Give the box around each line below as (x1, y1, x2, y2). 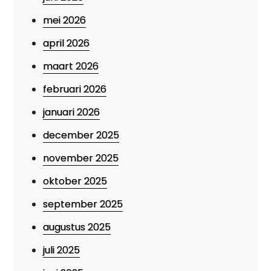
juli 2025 (43, 243, 80, 257)
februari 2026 (43, 82, 107, 96)
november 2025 (43, 151, 119, 165)
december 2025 (43, 128, 120, 142)
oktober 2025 (43, 174, 108, 188)
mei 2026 (43, 13, 87, 27)
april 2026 (43, 36, 90, 50)
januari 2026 (43, 105, 100, 119)
